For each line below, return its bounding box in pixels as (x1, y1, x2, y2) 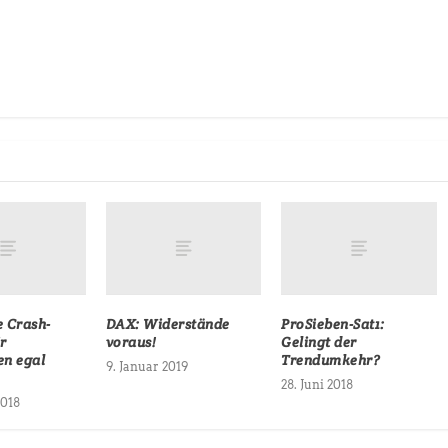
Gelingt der (281, 332, 357, 351)
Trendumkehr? (281, 350, 381, 369)
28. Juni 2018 (281, 376, 354, 392)
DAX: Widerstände (105, 314, 230, 333)
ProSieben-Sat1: (281, 314, 385, 333)
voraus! (105, 332, 156, 351)
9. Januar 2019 (105, 358, 188, 374)
